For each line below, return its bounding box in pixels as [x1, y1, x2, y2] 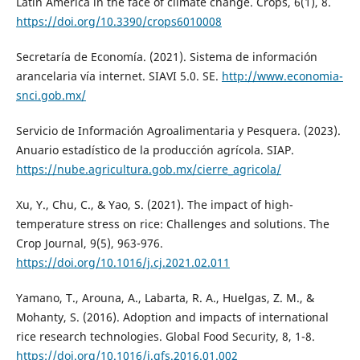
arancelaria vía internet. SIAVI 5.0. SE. [15, 68, 222, 84]
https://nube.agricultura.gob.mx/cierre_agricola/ [15, 162, 281, 178]
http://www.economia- [221, 68, 343, 84]
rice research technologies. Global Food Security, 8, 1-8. [15, 329, 315, 345]
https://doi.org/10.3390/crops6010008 [15, 14, 222, 30]
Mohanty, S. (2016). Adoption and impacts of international [15, 309, 329, 325]
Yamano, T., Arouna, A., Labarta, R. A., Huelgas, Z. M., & [15, 290, 314, 306]
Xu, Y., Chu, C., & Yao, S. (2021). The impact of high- [15, 197, 293, 213]
